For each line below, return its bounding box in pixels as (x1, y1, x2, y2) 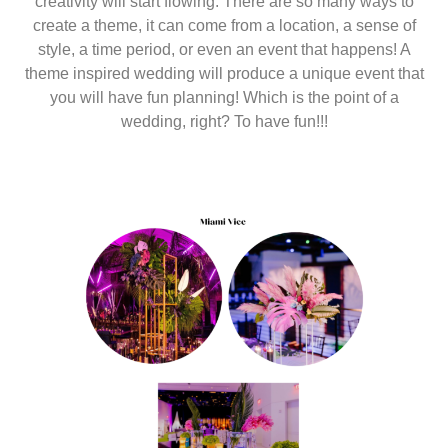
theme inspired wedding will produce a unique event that (24, 65, 424, 83)
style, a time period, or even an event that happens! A (37, 41, 411, 59)
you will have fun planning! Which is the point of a (49, 89, 399, 107)
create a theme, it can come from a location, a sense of (32, 17, 416, 35)
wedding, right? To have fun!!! (120, 113, 328, 131)
